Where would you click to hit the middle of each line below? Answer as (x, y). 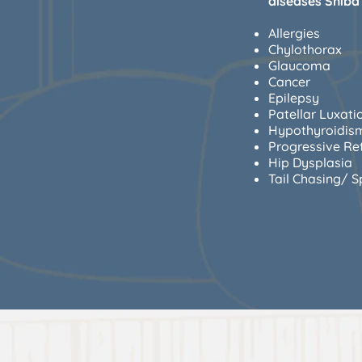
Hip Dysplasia (310, 162)
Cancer (289, 81)
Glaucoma (299, 65)
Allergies (294, 33)
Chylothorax (305, 49)
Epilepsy (294, 97)
